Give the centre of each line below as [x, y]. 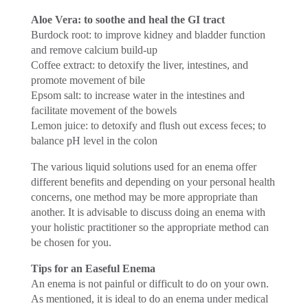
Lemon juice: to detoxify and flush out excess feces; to [148, 125]
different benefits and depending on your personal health [153, 181]
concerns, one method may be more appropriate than [144, 197]
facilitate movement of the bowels [103, 110]
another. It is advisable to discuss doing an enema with [148, 212]
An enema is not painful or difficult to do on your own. [150, 283]
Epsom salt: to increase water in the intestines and [137, 95]
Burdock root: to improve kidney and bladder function [148, 34]
